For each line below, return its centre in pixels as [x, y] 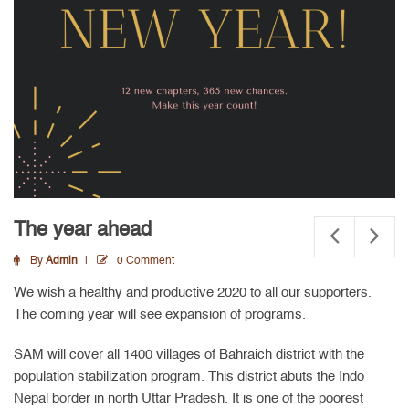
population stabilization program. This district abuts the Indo [189, 377]
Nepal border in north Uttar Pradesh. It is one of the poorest [189, 399]
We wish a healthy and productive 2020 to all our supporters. [193, 293]
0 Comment [146, 262]
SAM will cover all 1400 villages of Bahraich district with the [189, 355]
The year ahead [83, 231]
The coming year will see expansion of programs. [160, 315]
